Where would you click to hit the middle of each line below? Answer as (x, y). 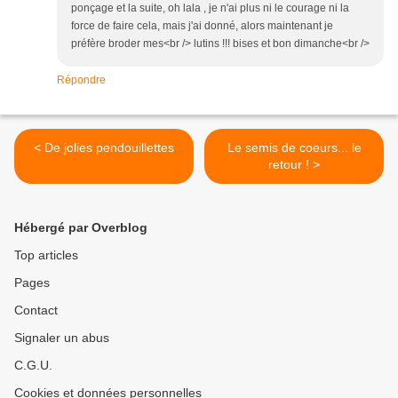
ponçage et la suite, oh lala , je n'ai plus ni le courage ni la (210, 8)
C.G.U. (33, 366)
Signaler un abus (62, 338)
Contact (36, 310)
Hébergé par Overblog (81, 228)
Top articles (46, 255)
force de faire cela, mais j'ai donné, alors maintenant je (202, 26)
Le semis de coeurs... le (294, 148)
